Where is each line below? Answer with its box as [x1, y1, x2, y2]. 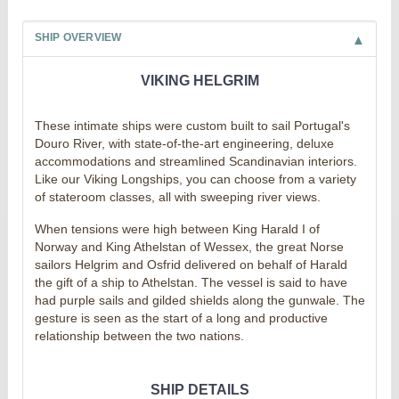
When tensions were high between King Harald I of [34, 221, 320, 236]
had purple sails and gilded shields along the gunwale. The [34, 292, 365, 307]
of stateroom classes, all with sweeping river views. [34, 189, 321, 204]
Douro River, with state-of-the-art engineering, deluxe [34, 135, 334, 151]
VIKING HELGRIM [140, 72, 259, 88]
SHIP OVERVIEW [34, 30, 122, 44]
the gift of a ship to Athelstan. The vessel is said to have [34, 274, 347, 289]
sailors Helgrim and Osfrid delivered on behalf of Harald [34, 256, 347, 272]
